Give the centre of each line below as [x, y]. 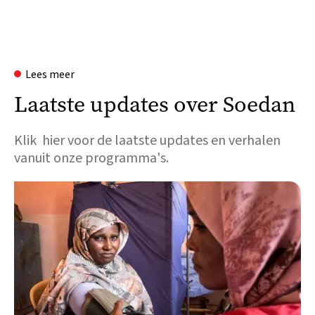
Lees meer [50, 75]
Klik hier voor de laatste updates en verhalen [147, 141]
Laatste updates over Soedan [155, 104]
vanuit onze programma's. [91, 158]
